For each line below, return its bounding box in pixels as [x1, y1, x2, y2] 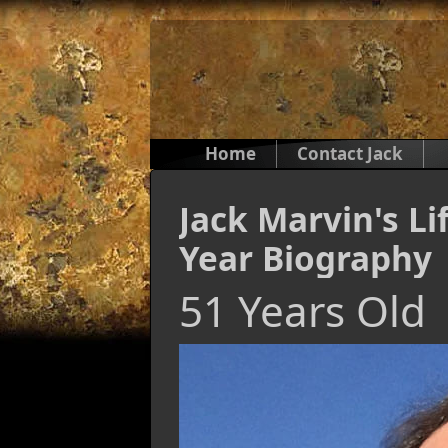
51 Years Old [179, 282, 426, 339]
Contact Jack [297, 142, 403, 165]
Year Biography [179, 235, 432, 281]
